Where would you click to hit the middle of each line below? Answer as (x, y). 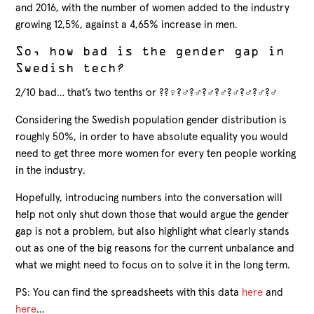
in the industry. (51, 170)
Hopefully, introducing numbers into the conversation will (149, 198)
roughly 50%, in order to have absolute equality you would (152, 137)
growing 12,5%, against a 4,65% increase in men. (127, 25)
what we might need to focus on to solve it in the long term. (153, 265)
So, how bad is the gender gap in (150, 52)
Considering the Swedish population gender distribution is (151, 120)
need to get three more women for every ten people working (156, 153)
